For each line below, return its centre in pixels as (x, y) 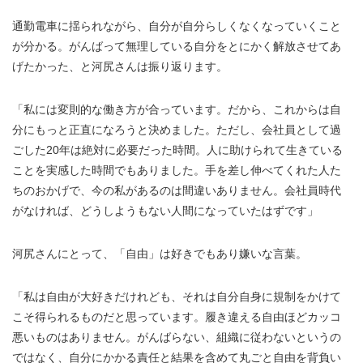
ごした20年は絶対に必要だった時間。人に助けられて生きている (177, 150)
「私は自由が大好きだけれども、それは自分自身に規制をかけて (177, 297)
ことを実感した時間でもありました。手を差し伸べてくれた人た (177, 171)
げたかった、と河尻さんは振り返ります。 (120, 67)
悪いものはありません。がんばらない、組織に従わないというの (177, 337)
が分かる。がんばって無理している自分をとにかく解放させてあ (177, 47)
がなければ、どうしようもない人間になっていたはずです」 (165, 211)
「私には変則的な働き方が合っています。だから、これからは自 (177, 110)
